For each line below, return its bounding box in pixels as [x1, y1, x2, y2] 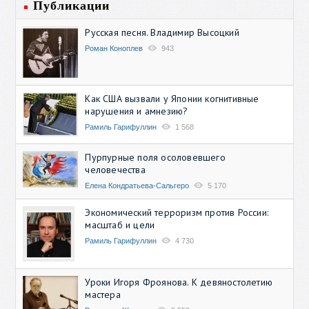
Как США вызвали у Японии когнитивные [85, 92, 259, 105]
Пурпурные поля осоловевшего [85, 150, 226, 163]
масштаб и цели [85, 218, 155, 231]
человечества [85, 163, 146, 176]
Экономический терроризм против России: [85, 206, 269, 219]
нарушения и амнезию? [85, 104, 188, 117]
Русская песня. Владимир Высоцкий [85, 26, 239, 39]
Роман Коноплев [85, 43, 143, 52]
